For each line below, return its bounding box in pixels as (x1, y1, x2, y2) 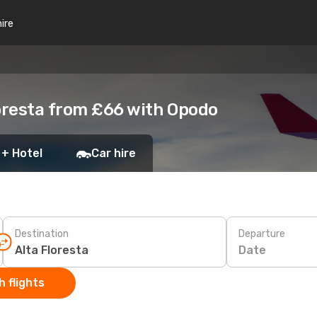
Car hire (91, 146, 136, 160)
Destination (15, 227, 69, 240)
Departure (238, 227, 285, 240)
